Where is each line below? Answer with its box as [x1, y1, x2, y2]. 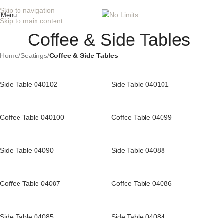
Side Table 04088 [111, 146, 165, 154]
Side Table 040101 [111, 80, 169, 88]
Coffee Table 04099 [111, 113, 172, 121]
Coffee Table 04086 [111, 180, 172, 187]
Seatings [20, 52, 47, 59]
